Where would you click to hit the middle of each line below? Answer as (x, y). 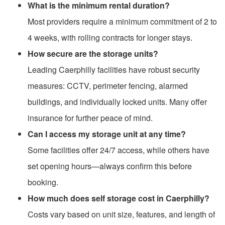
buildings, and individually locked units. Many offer (117, 101)
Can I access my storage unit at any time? (107, 134)
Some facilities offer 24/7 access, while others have (119, 150)
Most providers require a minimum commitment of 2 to (122, 21)
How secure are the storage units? (93, 53)
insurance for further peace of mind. (90, 118)
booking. (43, 182)
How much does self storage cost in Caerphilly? (119, 198)
